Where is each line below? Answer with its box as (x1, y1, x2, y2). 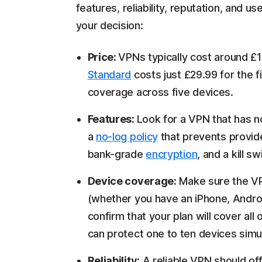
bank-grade (87, 148, 146, 161)
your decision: (75, 19, 143, 32)
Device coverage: (87, 175, 177, 188)
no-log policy (95, 130, 158, 143)
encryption (146, 148, 198, 161)
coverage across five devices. (87, 86, 233, 99)
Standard (87, 68, 132, 81)
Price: (87, 51, 119, 64)
